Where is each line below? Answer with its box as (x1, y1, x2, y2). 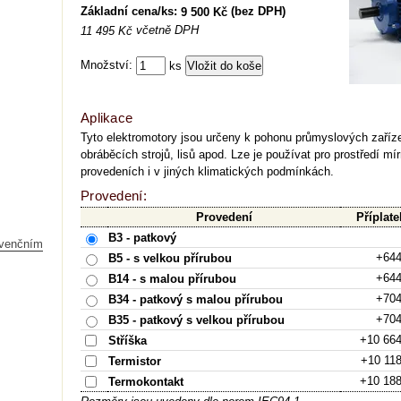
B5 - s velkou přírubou (108, 252, 232, 266)
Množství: (81, 58, 136, 73)
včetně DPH (132, 22, 199, 37)
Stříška (108, 334, 147, 348)
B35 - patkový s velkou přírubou (108, 313, 285, 328)
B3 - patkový (108, 231, 176, 245)
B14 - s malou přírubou (108, 272, 236, 286)
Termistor (108, 354, 161, 369)
